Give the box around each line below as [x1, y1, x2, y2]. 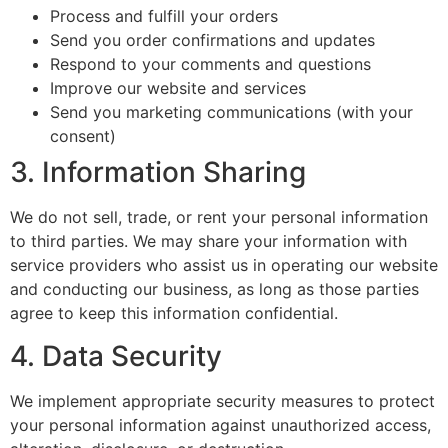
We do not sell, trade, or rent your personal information [10, 207, 428, 228]
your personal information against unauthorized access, [10, 414, 431, 435]
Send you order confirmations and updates [50, 30, 375, 51]
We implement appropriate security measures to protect [10, 390, 435, 411]
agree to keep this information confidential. [10, 303, 338, 324]
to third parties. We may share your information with [10, 231, 407, 252]
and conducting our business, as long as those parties [10, 279, 419, 300]
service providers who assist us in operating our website [10, 255, 438, 276]
